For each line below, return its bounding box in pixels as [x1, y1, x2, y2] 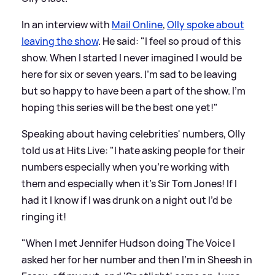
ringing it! [21, 209, 66, 223]
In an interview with [21, 17, 112, 31]
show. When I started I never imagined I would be [21, 50, 242, 64]
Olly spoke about [167, 17, 244, 31]
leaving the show [21, 34, 98, 48]
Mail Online [112, 17, 163, 31]
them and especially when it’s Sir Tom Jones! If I [21, 176, 237, 190]
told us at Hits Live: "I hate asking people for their [21, 143, 245, 157]
